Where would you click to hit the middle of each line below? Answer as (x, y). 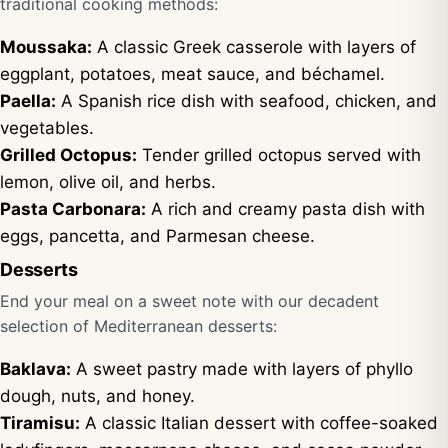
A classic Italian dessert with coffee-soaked (259, 423)
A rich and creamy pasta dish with (285, 209)
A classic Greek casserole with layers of (254, 47)
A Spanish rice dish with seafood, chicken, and (246, 101)
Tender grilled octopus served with (279, 155)
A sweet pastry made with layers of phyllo (242, 369)
